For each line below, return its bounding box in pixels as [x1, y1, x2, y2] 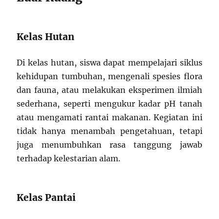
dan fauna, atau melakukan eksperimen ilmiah [17, 85, 202, 95]
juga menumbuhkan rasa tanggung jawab [17, 140, 202, 150]
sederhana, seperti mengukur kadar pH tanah [17, 99, 202, 109]
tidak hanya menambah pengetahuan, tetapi [17, 126, 202, 136]
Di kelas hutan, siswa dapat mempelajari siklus [17, 58, 202, 68]
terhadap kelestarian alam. [17, 153, 121, 164]
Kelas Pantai [17, 192, 76, 204]
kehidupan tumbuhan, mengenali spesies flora [17, 71, 202, 82]
